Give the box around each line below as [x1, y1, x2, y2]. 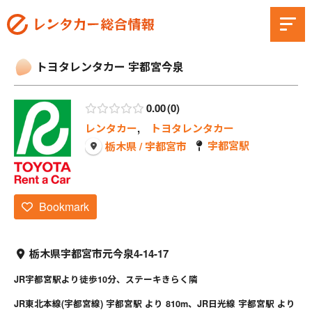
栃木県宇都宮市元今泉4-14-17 [29, 246, 169, 262]
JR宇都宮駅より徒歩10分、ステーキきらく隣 [14, 273, 198, 286]
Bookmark [38, 198, 89, 214]
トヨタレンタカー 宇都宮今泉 [36, 58, 184, 75]
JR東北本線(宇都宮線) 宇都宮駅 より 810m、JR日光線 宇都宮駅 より [14, 297, 295, 311]
